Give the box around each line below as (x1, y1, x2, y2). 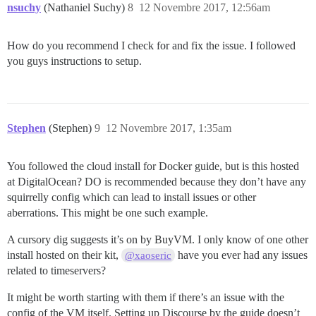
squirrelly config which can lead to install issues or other (7, 191, 256, 204)
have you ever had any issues (175, 249, 308, 262)
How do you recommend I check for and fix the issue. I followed (7, 39, 296, 52)
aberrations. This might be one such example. (7, 207, 208, 219)
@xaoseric (125, 250, 172, 262)
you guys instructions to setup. (7, 55, 142, 68)
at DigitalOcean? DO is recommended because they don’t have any (7, 176, 306, 188)
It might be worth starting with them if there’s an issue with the (7, 291, 284, 304)
